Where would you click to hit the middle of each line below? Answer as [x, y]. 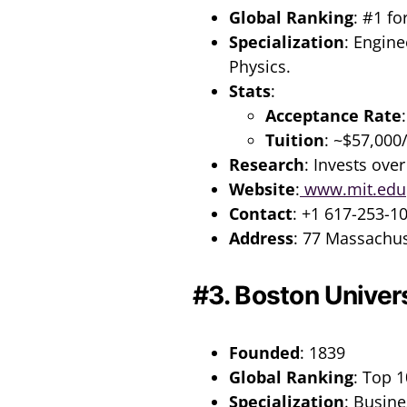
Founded [264, 352]
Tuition [295, 139]
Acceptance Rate [333, 115]
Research [267, 164]
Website [262, 189]
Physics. [260, 66]
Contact [261, 213]
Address [261, 238]
